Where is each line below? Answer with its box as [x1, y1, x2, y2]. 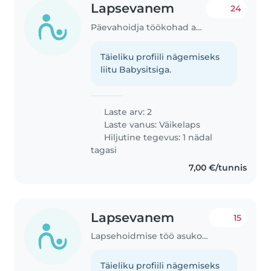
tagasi [91, 144, 117, 155]
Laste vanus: [102, 119, 160, 130]
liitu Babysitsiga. [100, 64, 172, 75]
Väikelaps [159, 119, 201, 130]
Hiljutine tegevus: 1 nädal [102, 131, 213, 143]
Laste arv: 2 [102, 106, 152, 117]
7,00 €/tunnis [188, 162, 247, 173]
